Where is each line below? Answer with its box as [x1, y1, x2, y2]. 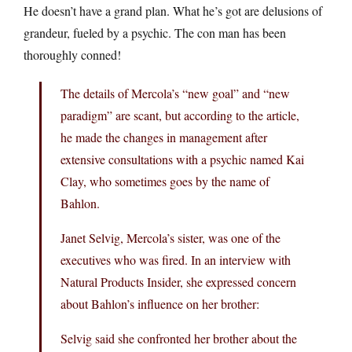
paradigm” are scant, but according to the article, [60, 106, 299, 123]
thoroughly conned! [24, 46, 121, 63]
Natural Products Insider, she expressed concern [60, 273, 296, 290]
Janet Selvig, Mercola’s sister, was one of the [60, 229, 280, 246]
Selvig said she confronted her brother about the [60, 329, 297, 346]
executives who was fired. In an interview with [60, 251, 291, 268]
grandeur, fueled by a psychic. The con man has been [24, 24, 286, 41]
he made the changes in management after [60, 128, 267, 145]
